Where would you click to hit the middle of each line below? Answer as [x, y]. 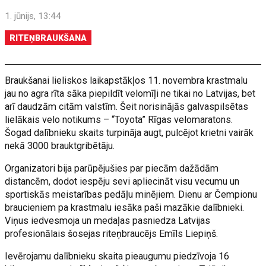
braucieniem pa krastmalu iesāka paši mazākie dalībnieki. [125, 208]
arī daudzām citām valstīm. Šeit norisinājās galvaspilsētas [127, 107]
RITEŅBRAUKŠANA [48, 38]
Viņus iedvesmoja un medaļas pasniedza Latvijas [108, 221]
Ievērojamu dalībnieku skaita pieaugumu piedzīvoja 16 [117, 256]
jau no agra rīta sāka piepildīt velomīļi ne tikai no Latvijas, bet [130, 94]
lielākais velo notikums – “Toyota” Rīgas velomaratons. [119, 120]
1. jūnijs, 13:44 [33, 16]
